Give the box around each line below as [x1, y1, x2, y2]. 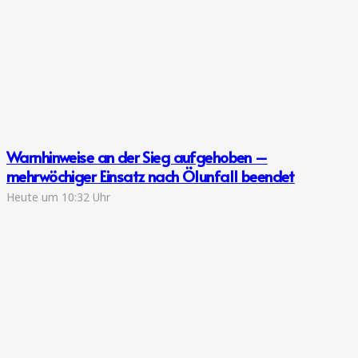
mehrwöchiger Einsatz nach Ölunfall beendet [6, 165, 295, 186]
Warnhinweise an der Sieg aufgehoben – [6, 145, 268, 167]
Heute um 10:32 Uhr [6, 189, 110, 205]
